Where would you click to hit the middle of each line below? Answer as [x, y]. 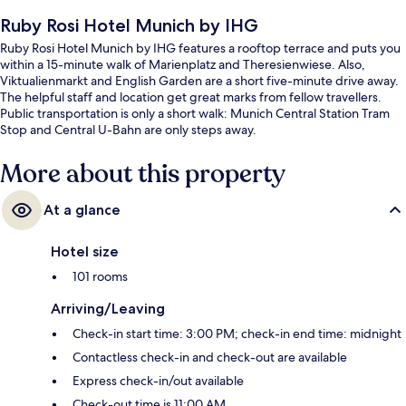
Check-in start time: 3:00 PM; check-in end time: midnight [237, 334]
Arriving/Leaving [108, 309]
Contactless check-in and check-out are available [210, 358]
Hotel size [85, 252]
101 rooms [100, 277]
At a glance [82, 210]
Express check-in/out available [158, 381]
